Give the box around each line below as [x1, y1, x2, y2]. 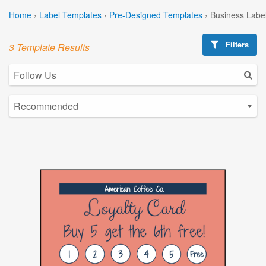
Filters [223, 39, 249, 50]
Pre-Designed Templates [109, 8, 202, 21]
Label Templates [39, 8, 102, 21]
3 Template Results [9, 40, 90, 54]
